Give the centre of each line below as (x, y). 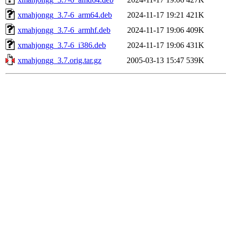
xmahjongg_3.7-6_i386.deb (62, 45)
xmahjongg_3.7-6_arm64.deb (65, 15)
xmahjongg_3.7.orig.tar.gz (60, 60)
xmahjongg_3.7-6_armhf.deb (64, 30)
